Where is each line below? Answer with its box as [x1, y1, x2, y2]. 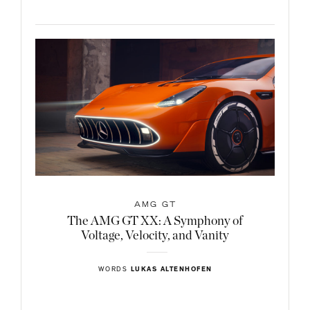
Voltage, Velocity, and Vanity [81, 229, 229, 242]
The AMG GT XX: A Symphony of [67, 215, 243, 228]
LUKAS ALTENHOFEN [130, 266, 212, 273]
